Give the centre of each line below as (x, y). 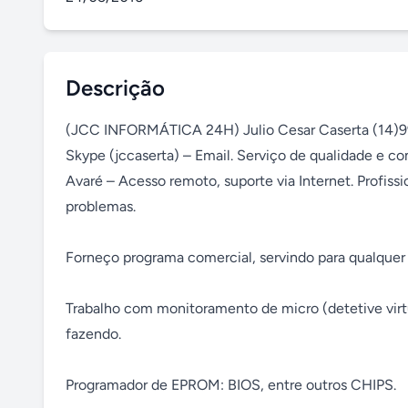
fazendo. (93, 334)
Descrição (115, 88)
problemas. (101, 206)
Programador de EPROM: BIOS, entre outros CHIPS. (231, 385)
